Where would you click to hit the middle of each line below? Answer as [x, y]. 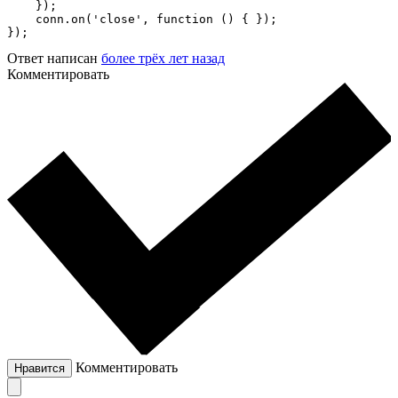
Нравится [40, 368]
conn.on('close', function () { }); [142, 19]
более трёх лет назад [163, 58]
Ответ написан [54, 58]
